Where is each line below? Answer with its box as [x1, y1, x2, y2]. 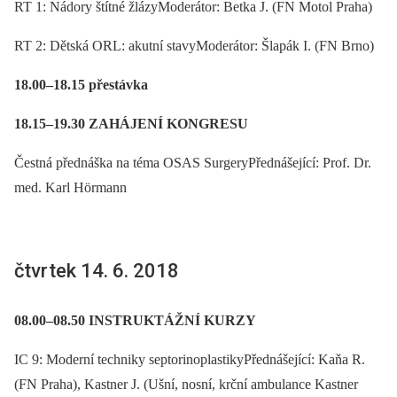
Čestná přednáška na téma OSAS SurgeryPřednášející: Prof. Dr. [14, 155, 371, 171]
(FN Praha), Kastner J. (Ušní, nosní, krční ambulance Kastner [14, 376, 358, 392]
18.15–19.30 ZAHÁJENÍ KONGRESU [14, 116, 248, 132]
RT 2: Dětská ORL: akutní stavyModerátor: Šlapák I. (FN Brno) [14, 38, 374, 54]
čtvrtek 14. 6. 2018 [14, 260, 179, 283]
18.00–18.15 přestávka [14, 77, 148, 93]
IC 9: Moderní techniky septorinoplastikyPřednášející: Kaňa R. [14, 351, 365, 367]
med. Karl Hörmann [14, 180, 127, 196]
